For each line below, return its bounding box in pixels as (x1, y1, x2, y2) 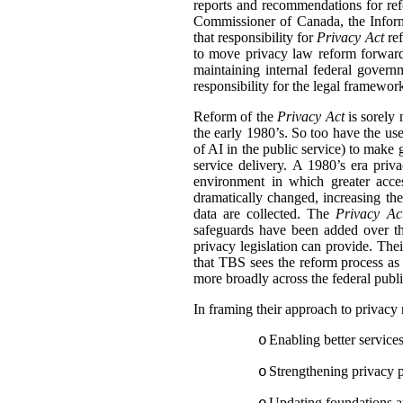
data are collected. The (193, 205, 336, 221)
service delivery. (193, 157, 288, 173)
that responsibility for (193, 29, 318, 45)
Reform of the (193, 108, 278, 124)
